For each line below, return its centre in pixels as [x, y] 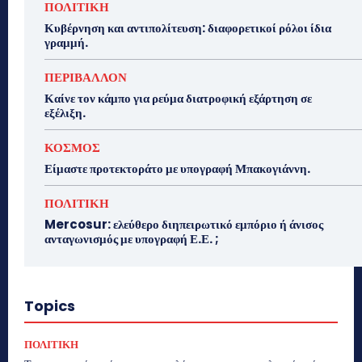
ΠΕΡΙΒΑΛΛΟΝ [86, 77]
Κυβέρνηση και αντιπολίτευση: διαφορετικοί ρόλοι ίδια [188, 27]
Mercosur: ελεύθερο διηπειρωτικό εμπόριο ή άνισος [184, 224]
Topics [50, 305]
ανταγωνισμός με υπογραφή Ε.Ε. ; [132, 238]
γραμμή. [66, 42]
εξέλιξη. [65, 112]
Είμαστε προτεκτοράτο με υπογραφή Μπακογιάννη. [177, 168]
